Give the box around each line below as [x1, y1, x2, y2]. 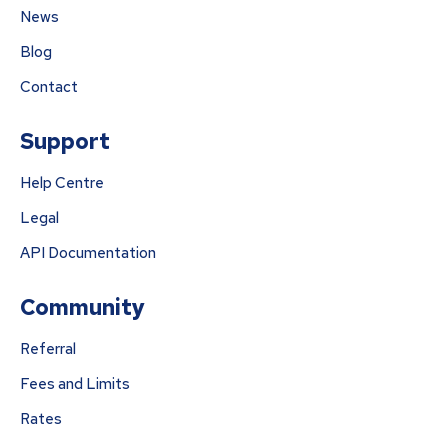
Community [20, 293, 145, 322]
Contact [20, 77, 78, 97]
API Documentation [20, 243, 156, 263]
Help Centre [20, 173, 104, 193]
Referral [20, 339, 76, 359]
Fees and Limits [20, 374, 130, 394]
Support [20, 127, 110, 156]
